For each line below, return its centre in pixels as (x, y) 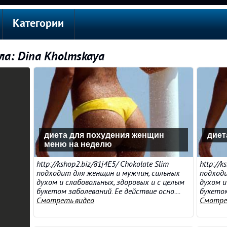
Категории (38, 24)
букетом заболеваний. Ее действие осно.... (108, 192)
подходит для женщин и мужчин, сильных (108, 173)
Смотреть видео (65, 201)
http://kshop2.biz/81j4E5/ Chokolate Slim (103, 164)
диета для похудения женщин (104, 135)
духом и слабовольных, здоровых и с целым (110, 182)
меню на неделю (78, 144)
